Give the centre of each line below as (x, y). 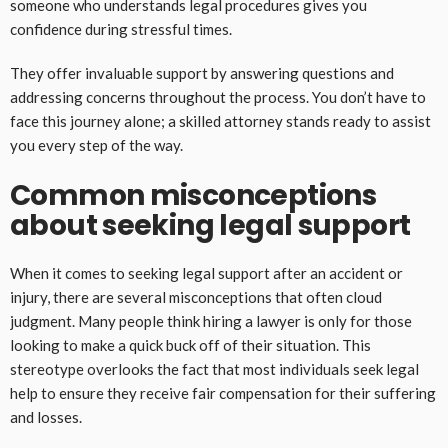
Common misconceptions (193, 196)
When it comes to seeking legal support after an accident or (206, 273)
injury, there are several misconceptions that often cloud (196, 297)
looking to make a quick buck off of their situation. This (190, 345)
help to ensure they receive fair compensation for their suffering (223, 393)
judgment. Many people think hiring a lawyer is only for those (211, 321)
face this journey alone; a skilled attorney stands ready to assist (220, 121)
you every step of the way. (96, 145)
